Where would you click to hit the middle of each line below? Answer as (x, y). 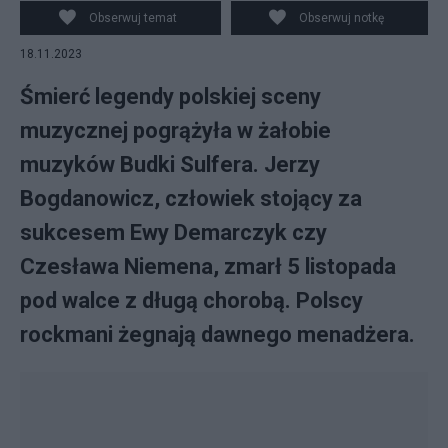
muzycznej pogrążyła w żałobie (175, 130)
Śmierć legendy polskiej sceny (170, 96)
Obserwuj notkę (342, 18)
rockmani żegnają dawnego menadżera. (217, 334)
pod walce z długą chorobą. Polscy (191, 300)
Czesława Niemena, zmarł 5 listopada (208, 266)
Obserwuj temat (132, 18)
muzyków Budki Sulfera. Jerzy (170, 164)
